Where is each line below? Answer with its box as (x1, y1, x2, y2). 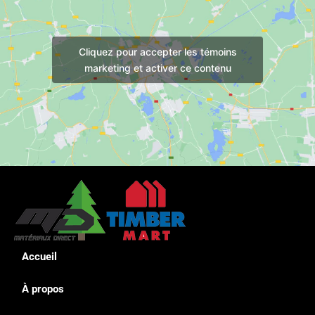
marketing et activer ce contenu (84, 61, 231, 74)
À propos (22, 282, 64, 295)
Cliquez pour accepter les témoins (78, 45, 237, 58)
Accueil (22, 250, 57, 263)
